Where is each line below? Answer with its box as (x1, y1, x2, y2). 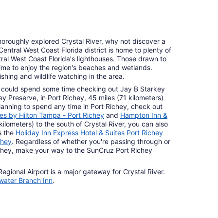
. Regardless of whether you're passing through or (12, 137, 170, 146)
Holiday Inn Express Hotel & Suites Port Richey (16, 128, 163, 137)
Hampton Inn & (120, 111, 167, 120)
